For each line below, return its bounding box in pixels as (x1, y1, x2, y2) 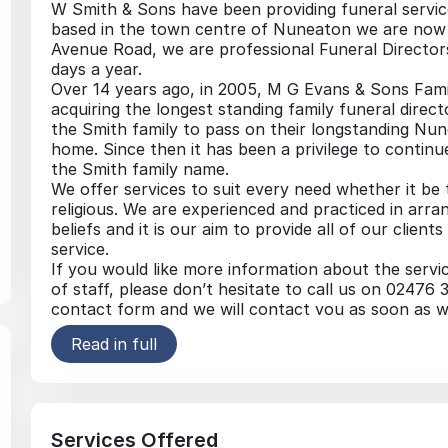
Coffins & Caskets (90, 354, 227, 375)
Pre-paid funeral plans (90, 374, 263, 395)
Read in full (70, 333, 157, 354)
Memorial (90, 394, 162, 415)
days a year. (50, 58, 142, 79)
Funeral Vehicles (90, 334, 216, 355)
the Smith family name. (50, 158, 229, 179)
